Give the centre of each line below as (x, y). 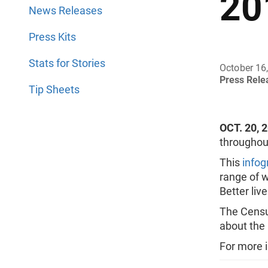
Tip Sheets (54, 89)
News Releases (66, 10)
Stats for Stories (67, 63)
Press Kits (52, 37)
